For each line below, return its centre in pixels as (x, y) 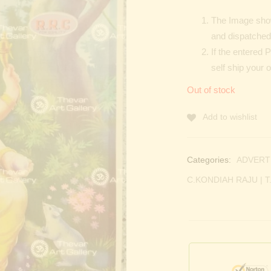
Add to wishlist (230, 117)
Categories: (210, 159)
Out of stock (211, 90)
